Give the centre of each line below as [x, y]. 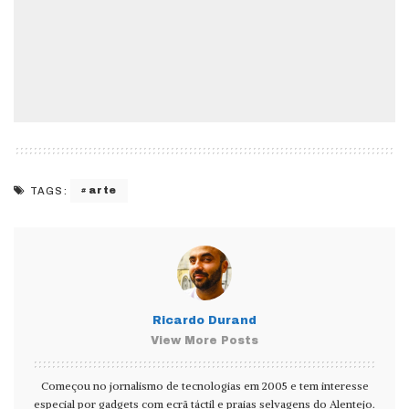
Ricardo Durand [204, 320]
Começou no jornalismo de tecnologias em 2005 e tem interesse [204, 385]
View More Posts [204, 340]
